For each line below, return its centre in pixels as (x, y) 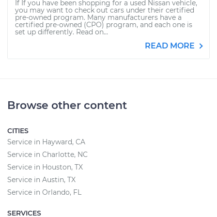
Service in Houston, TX (45, 167)
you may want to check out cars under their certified (105, 10)
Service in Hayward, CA (46, 142)
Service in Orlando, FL (44, 192)
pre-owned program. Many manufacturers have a (98, 17)
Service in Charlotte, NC (47, 155)
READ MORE (171, 46)
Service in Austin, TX (41, 180)
